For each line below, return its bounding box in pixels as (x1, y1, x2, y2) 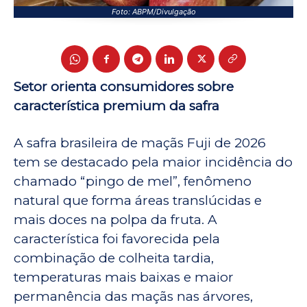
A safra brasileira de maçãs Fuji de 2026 (14, 135, 266, 151)
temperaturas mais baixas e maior (14, 269, 234, 286)
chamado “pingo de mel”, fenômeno (14, 173, 251, 190)
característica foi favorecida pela (14, 231, 220, 247)
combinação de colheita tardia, (14, 250, 214, 267)
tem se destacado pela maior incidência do (14, 154, 293, 171)
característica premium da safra (14, 98, 219, 114)
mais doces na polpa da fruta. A (14, 212, 217, 228)
